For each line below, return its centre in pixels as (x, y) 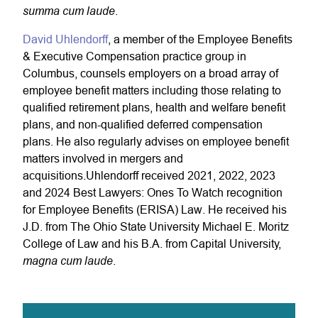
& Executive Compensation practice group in (135, 56)
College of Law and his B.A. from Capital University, (152, 243)
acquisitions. (54, 175)
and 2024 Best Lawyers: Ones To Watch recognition (153, 192)
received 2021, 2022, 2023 (208, 175)
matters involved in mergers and (103, 158)
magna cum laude (68, 260)
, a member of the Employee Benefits (200, 39)
